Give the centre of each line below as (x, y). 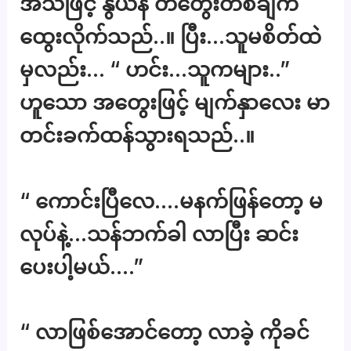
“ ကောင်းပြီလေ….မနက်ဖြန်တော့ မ (172, 201)
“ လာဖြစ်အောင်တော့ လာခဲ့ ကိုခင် (165, 332)
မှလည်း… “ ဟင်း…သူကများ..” (155, 69)
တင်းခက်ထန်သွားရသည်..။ (138, 135)
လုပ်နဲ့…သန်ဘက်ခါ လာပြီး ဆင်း (159, 233)
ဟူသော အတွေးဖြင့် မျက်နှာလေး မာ (175, 102)
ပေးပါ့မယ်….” (82, 266)
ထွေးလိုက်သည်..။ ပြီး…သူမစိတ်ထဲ (171, 36)
